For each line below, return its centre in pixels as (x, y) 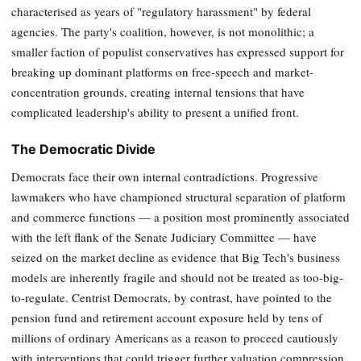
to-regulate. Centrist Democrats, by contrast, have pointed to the (172, 298)
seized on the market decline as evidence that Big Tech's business (176, 257)
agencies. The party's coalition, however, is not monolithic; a (163, 32)
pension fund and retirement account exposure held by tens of (167, 318)
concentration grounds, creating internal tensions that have (158, 92)
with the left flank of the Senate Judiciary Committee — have (164, 237)
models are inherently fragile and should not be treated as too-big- (177, 278)
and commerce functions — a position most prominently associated (180, 217)
